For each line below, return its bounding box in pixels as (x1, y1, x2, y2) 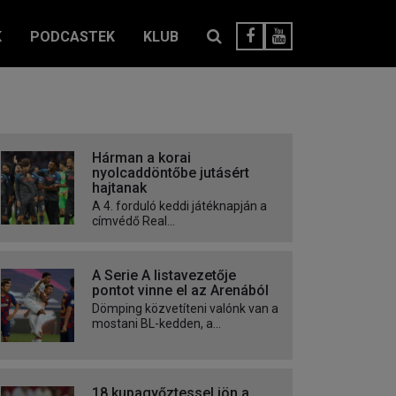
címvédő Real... (92, 214, 175, 229)
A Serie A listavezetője (92, 267, 236, 285)
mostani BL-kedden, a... (92, 316, 221, 331)
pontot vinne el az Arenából (92, 282, 269, 300)
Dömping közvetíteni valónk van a (92, 301, 278, 316)
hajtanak (92, 179, 147, 197)
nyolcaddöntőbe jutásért (92, 164, 249, 182)
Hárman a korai (92, 149, 191, 167)
